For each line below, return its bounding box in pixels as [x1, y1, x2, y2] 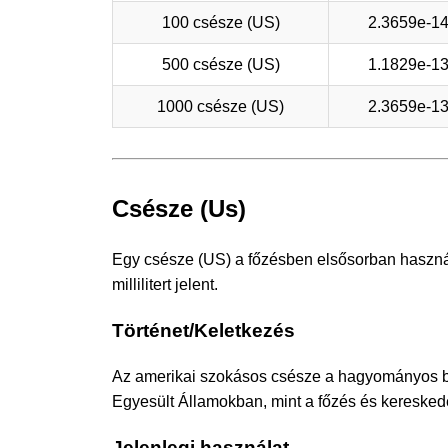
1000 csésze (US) [157, 97, 284, 115]
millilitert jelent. [112, 276, 218, 294]
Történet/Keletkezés [112, 320, 295, 342]
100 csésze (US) [161, 13, 280, 31]
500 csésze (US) [161, 55, 280, 73]
